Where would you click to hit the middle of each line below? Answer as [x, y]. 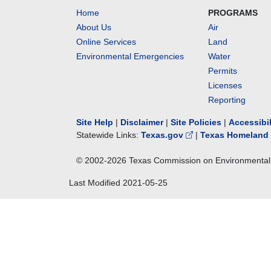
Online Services [106, 42]
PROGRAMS [233, 13]
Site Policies [196, 122]
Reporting [227, 100]
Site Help [95, 122]
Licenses [225, 85]
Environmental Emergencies [130, 56]
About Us [94, 27]
